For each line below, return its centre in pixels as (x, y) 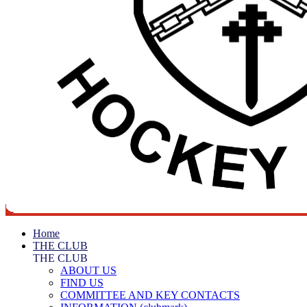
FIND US (82, 283)
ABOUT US (88, 270)
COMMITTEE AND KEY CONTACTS (150, 295)
